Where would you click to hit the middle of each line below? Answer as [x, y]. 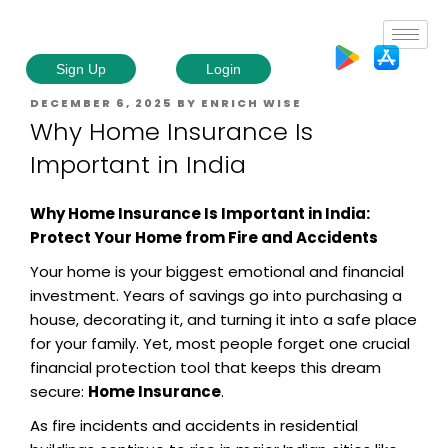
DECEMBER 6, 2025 [101, 103]
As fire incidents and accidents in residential [194, 425]
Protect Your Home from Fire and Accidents [204, 237]
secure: [59, 391]
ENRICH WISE [251, 103]
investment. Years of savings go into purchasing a [216, 295]
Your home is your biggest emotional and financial [217, 271]
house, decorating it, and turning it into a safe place [223, 319]
